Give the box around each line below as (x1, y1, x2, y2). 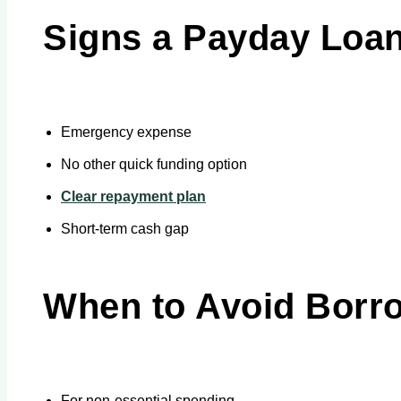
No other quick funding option (61, 156, 247, 172)
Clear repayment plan (61, 188, 206, 204)
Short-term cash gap (61, 220, 189, 236)
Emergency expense (61, 124, 192, 140)
